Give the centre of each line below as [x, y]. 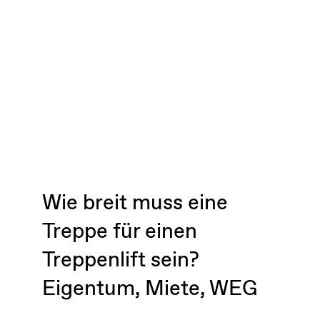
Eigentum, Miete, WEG [149, 289]
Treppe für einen [119, 231]
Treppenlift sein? [120, 260]
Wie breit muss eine [135, 203]
